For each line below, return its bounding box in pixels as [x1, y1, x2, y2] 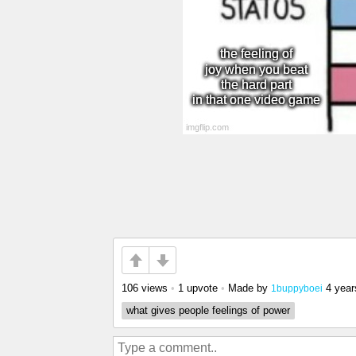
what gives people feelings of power [126, 304, 290, 316]
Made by [228, 282, 271, 294]
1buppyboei [271, 283, 323, 293]
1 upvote [178, 282, 218, 294]
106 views [122, 282, 168, 294]
